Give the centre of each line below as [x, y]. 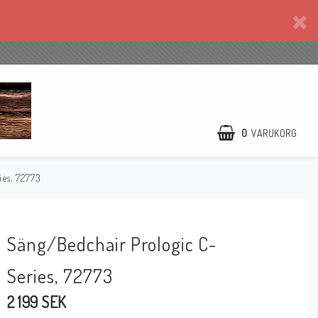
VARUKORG [274, 133]
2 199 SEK [37, 302]
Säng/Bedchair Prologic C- [112, 244]
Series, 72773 [60, 276]
